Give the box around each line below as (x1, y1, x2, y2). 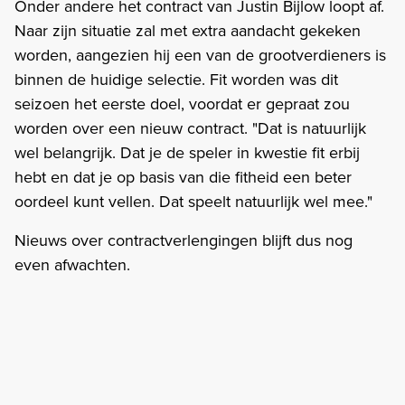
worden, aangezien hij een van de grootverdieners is (14, 42, 386, 67)
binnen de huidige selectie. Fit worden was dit (14, 67, 338, 91)
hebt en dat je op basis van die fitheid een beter (14, 165, 352, 189)
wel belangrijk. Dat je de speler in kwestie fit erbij (14, 140, 360, 165)
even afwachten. (14, 252, 130, 277)
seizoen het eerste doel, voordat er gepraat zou (14, 91, 350, 116)
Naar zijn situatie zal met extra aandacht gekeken (14, 18, 361, 42)
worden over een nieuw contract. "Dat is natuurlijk (14, 116, 366, 140)
